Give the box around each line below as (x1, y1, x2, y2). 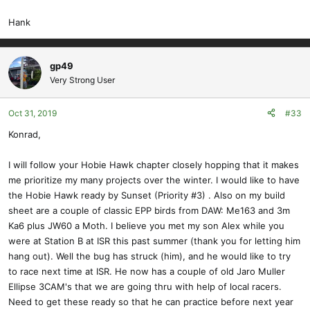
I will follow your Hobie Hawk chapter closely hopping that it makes (8, 158, 299, 170)
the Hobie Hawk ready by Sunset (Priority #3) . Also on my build (8, 189, 285, 201)
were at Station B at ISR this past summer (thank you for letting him (8, 235, 300, 246)
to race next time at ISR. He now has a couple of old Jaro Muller (8, 265, 285, 277)
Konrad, (8, 128, 41, 140)
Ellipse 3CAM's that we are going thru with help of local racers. (8, 280, 282, 292)
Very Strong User (50, 74, 115, 85)
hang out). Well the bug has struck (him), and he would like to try (8, 250, 291, 262)
